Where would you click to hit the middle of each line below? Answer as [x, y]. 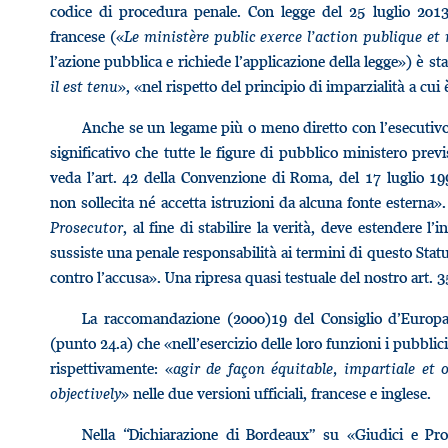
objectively [85, 393]
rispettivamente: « [111, 368]
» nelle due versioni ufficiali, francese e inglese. [276, 393]
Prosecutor [86, 227]
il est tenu [84, 86]
